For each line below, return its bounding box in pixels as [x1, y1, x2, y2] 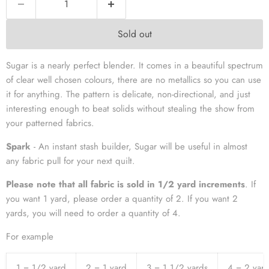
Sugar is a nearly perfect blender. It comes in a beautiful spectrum [6, 58, 263, 72]
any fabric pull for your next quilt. [6, 154, 138, 168]
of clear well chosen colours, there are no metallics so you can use [6, 73, 261, 86]
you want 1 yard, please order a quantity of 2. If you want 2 [6, 192, 238, 205]
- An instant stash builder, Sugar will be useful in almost [34, 139, 247, 153]
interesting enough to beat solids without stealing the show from [6, 101, 255, 115]
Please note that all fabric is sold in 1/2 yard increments [6, 177, 245, 191]
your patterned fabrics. [6, 116, 97, 130]
